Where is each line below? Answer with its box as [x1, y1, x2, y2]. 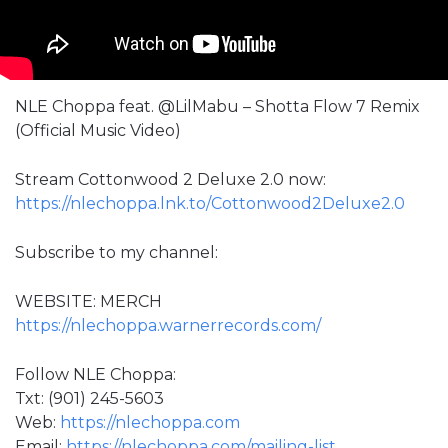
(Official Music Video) [15, 120, 181, 140]
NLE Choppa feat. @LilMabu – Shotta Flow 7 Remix [15, 96, 420, 116]
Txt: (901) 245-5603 [15, 388, 164, 408]
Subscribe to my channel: [15, 242, 218, 262]
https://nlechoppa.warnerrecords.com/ [15, 315, 321, 335]
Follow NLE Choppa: [15, 364, 176, 384]
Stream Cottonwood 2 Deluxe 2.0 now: [15, 169, 326, 189]
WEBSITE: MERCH [15, 291, 162, 311]
